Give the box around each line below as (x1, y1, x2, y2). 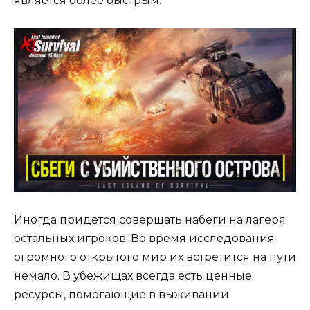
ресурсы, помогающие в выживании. (14, 287, 231, 301)
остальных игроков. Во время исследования (14, 231, 275, 245)
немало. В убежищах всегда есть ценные (14, 268, 252, 282)
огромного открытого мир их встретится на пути (14, 250, 296, 264)
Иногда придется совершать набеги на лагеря (14, 212, 286, 226)
